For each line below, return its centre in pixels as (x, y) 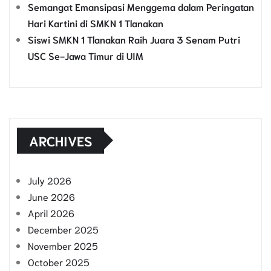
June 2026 (51, 196)
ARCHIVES (60, 140)
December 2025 (63, 229)
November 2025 (63, 245)
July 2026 (50, 180)
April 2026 (51, 212)
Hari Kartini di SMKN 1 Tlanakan (96, 22)
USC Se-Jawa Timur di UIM (86, 55)
